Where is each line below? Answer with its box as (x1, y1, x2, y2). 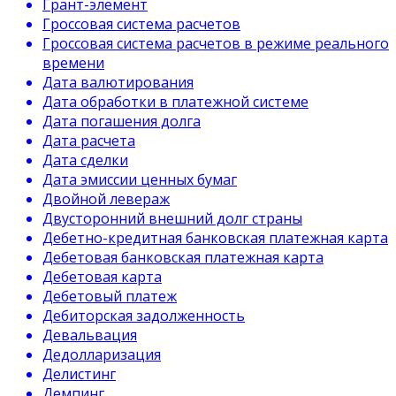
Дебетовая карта (42, 267, 162, 286)
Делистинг (42, 364, 116, 384)
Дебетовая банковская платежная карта (42, 247, 324, 267)
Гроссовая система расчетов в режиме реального (42, 34, 389, 53)
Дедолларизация (42, 345, 161, 364)
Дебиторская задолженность (42, 306, 245, 325)
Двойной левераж (42, 189, 170, 209)
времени (42, 53, 104, 72)
